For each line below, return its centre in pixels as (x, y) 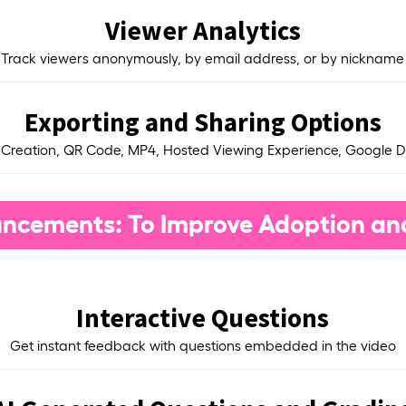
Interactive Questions (203, 317)
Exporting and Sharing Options (203, 121)
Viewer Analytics (203, 30)
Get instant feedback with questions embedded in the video (203, 345)
